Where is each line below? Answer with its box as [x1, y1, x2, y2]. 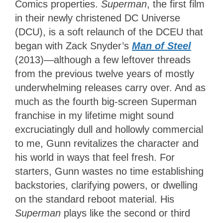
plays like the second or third [64, 208, 190, 219]
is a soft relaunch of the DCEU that [49, 26, 203, 38]
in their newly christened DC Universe [15, 12, 180, 24]
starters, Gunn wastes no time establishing [15, 166, 204, 177]
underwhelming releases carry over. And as [15, 82, 206, 94]
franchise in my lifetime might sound [15, 110, 174, 121]
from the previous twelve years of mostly [15, 68, 194, 80]
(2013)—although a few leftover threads [15, 54, 191, 66]
